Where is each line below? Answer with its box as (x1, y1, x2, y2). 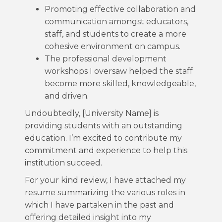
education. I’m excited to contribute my (25, 133, 182, 143)
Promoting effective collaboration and (45, 4, 196, 14)
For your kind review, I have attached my (25, 175, 186, 185)
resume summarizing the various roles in (25, 188, 185, 197)
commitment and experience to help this (25, 146, 187, 155)
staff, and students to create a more (45, 29, 186, 39)
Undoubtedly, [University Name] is (25, 109, 159, 118)
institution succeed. (25, 158, 102, 167)
